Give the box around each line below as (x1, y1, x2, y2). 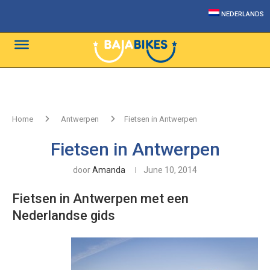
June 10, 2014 (143, 165, 197, 175)
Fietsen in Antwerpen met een (12, 191, 189, 206)
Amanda (92, 165, 125, 175)
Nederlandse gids (12, 208, 115, 223)
